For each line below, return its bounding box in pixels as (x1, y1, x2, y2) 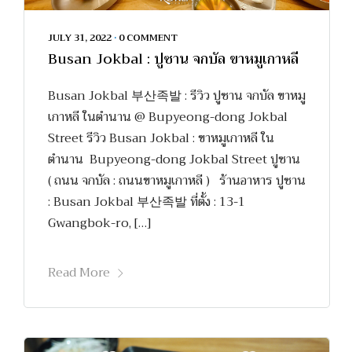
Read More (48, 261, 110, 284)
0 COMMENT (119, 29, 178, 46)
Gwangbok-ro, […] (48, 211, 151, 234)
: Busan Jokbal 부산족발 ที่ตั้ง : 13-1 (48, 190, 245, 213)
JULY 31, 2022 (48, 29, 112, 46)
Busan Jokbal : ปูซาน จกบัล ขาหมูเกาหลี (48, 46, 299, 71)
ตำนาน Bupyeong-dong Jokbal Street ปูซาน (48, 148, 300, 170)
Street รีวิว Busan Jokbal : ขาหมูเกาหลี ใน (48, 126, 274, 149)
